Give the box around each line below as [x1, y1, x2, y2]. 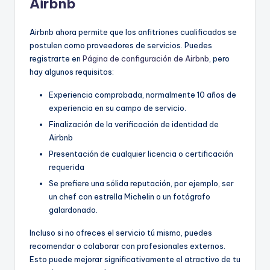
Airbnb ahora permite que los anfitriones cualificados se [30, 27, 237, 37]
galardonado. [49, 205, 98, 215]
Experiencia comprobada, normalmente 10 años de [49, 89, 236, 99]
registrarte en [30, 53, 83, 63]
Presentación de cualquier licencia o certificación [49, 149, 233, 159]
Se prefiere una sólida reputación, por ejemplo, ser [49, 178, 234, 189]
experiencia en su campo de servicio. [49, 102, 186, 113]
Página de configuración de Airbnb [83, 53, 209, 63]
